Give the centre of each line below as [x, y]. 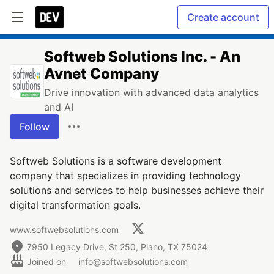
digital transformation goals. [75, 205]
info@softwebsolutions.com [133, 261]
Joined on [48, 261]
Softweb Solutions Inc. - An [142, 57]
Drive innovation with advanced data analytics [151, 92]
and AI [59, 107]
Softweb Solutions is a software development [116, 161]
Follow [35, 127]
